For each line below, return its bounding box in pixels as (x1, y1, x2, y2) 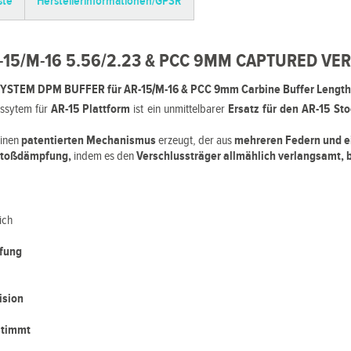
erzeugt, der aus (158, 133, 235, 148)
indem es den (71, 149, 137, 164)
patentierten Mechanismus (21, 133, 159, 148)
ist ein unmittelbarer (130, 102, 228, 117)
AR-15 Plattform (51, 102, 131, 117)
